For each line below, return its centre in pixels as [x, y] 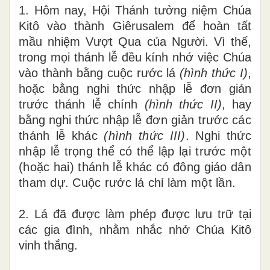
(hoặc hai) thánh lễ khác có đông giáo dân [135, 167]
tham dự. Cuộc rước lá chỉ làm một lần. [127, 182]
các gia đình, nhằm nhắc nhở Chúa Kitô [135, 229]
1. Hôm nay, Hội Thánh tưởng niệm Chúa [135, 10]
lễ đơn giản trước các [192, 120]
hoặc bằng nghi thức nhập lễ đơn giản [135, 88]
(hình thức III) [141, 135]
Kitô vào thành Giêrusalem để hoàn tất [135, 26]
